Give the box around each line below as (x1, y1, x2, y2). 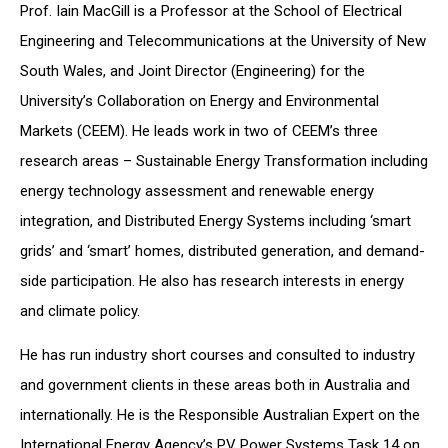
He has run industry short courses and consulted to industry (20, 346, 415, 365)
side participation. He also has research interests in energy (20, 272, 404, 290)
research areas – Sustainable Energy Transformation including (20, 152, 428, 170)
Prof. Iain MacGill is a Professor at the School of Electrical (20, 2, 402, 20)
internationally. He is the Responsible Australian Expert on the (20, 406, 420, 425)
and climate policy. (20, 302, 140, 320)
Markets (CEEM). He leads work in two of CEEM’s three (20, 122, 378, 140)
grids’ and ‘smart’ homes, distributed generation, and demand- (20, 242, 425, 260)
